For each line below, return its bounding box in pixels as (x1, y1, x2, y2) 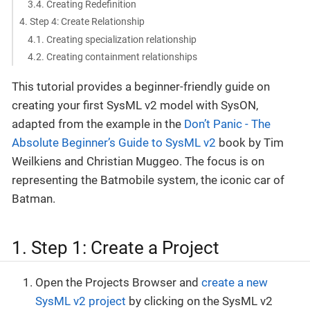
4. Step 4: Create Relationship (19, 16, 145, 27)
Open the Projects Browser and (35, 275, 201, 289)
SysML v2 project (35, 293, 126, 308)
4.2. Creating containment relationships (28, 51, 198, 62)
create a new (201, 275, 268, 289)
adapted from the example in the (12, 117, 184, 131)
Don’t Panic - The (184, 117, 271, 131)
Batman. (12, 192, 55, 206)
